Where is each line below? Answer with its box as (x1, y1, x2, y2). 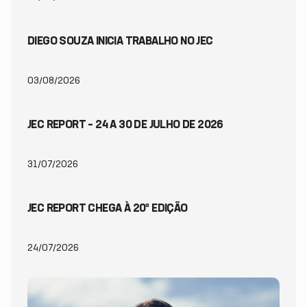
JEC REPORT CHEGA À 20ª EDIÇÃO (27, 203, 188, 214)
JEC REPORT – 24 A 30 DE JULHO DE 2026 (27, 119, 223, 131)
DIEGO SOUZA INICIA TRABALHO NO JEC (27, 36, 213, 47)
